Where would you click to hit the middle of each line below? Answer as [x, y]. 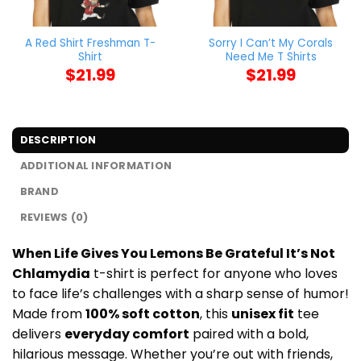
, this [216, 314]
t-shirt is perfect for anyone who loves [214, 274]
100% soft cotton [143, 314]
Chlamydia [51, 274]
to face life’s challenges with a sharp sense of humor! [180, 294]
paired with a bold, [249, 334]
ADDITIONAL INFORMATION [96, 166]
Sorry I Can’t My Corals [271, 44]
